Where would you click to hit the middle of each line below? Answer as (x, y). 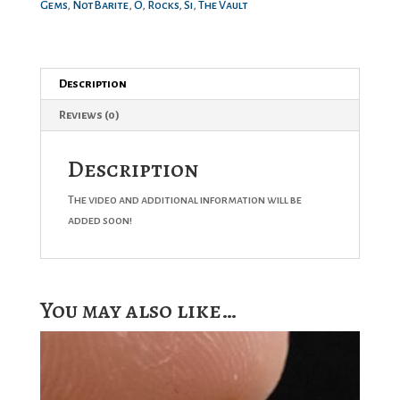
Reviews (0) (89, 115)
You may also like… (138, 310)
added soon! (100, 220)
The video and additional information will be (184, 200)
